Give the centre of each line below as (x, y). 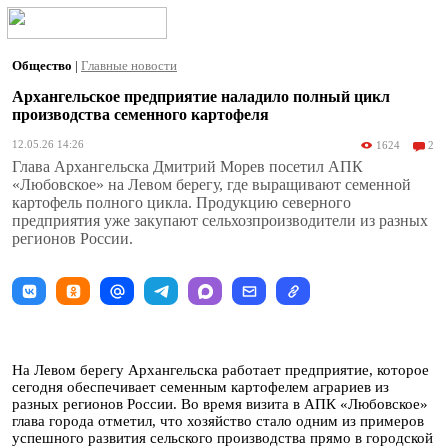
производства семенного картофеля (140, 114)
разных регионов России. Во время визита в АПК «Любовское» (220, 404)
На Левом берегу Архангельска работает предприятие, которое (220, 370)
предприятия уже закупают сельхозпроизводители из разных (220, 220)
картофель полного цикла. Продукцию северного (181, 202)
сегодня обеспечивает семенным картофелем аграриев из (200, 387)
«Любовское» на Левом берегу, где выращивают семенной (211, 184)
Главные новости (129, 65)
